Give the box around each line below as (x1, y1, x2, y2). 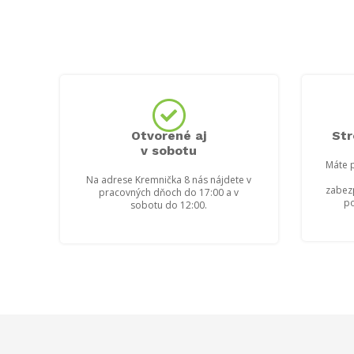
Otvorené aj (131, 127, 207, 143)
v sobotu (141, 142, 198, 158)
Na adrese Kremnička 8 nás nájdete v (86, 172, 252, 186)
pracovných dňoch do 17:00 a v (99, 185, 239, 199)
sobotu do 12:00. (130, 198, 208, 212)
